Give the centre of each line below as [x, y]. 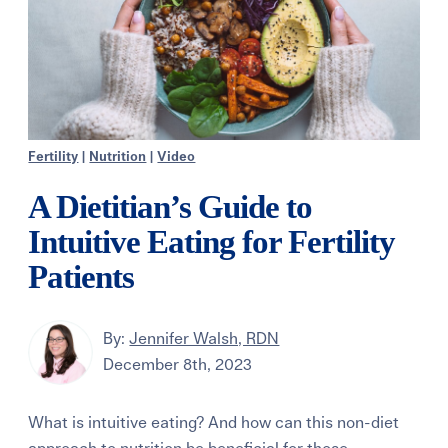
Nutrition [118, 157]
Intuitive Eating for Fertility [212, 241]
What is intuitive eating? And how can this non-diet [214, 422]
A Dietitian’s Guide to [170, 206]
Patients [81, 276]
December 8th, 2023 [178, 365]
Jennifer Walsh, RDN [204, 339]
